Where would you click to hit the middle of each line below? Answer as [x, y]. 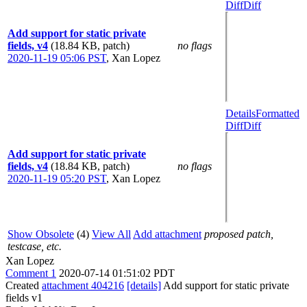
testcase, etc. [35, 246]
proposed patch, [239, 234]
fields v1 [24, 298]
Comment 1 [31, 273]
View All [111, 234]
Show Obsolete [41, 234]
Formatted [278, 113]
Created [24, 285]
